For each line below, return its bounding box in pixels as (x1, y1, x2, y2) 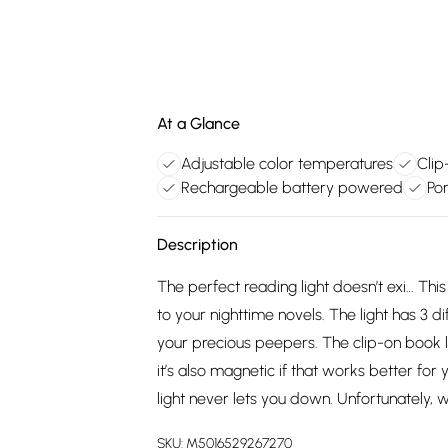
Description (157, 235, 238, 254)
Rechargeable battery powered (181, 178, 403, 197)
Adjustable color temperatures (181, 154, 393, 173)
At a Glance (157, 114, 240, 133)
